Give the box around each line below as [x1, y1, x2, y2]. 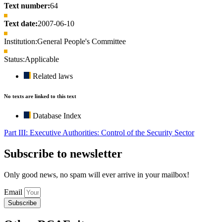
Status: [4, 55, 25, 64]
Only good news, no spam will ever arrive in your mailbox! [4, 170, 189, 179]
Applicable [25, 55, 59, 64]
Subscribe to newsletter [4, 147, 122, 161]
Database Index [33, 111, 81, 120]
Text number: [4, 1, 50, 10]
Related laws [33, 72, 73, 81]
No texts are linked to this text [4, 93, 76, 100]
